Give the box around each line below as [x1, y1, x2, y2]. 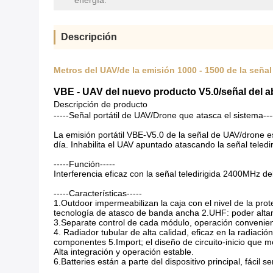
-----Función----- [54, 159, 115, 169]
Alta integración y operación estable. [54, 247, 194, 257]
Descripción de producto [54, 99, 147, 109]
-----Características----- [54, 188, 142, 198]
